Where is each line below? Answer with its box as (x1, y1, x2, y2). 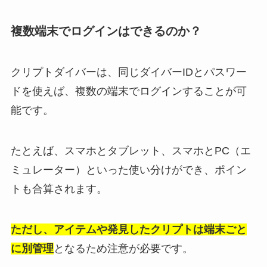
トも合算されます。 (10, 183, 107, 195)
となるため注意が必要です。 (53, 242, 193, 254)
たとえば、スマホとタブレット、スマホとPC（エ (10, 145, 251, 157)
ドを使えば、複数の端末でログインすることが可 (10, 85, 247, 98)
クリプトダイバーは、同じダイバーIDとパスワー (10, 66, 247, 79)
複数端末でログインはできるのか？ (10, 24, 201, 38)
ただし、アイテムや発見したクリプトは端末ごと (10, 223, 247, 235)
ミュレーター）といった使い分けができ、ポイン (10, 164, 247, 176)
